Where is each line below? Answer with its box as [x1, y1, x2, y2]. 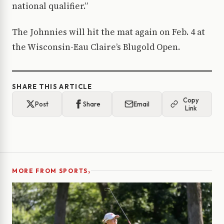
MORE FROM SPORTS [12, 167, 88, 175]
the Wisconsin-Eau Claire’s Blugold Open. [12, 41, 180, 53]
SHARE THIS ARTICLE [12, 82, 92, 91]
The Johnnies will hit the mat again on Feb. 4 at [12, 26, 205, 38]
